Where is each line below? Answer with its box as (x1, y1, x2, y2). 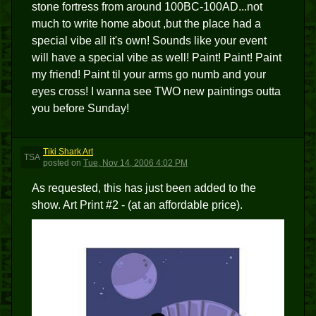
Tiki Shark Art (43, 147, 93, 157)
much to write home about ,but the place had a (32, 18, 261, 30)
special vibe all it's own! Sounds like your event (32, 35, 267, 47)
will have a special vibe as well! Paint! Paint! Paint (32, 51, 281, 63)
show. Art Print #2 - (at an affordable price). (32, 199, 243, 211)
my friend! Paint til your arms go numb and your (32, 68, 266, 80)
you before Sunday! (32, 102, 129, 114)
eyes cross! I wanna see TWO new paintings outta (32, 85, 281, 97)
